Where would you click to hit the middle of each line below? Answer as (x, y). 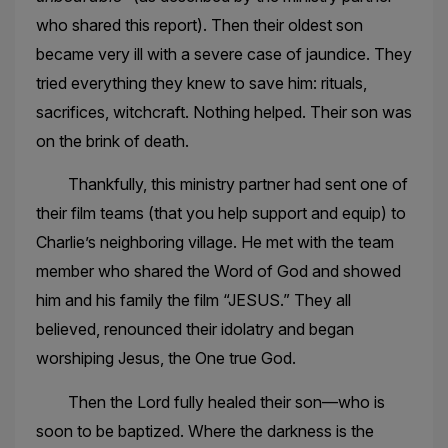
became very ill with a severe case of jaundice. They (223, 53)
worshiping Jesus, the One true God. (165, 358)
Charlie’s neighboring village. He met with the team (214, 242)
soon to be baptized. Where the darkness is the (204, 430)
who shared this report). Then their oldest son (199, 24)
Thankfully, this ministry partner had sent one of (221, 184)
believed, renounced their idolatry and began (194, 329)
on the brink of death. (112, 140)
